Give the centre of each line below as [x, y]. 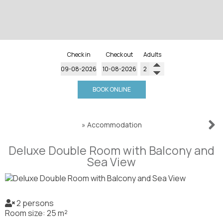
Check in [79, 54]
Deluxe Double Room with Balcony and [111, 150]
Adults [152, 54]
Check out [119, 54]
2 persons [34, 203]
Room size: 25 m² [36, 213]
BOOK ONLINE [111, 89]
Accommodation [114, 124]
